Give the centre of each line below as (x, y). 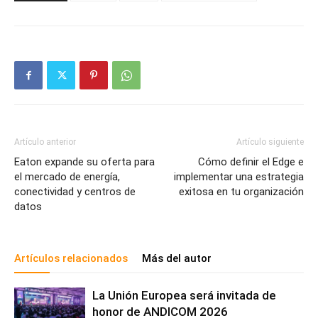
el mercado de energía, (67, 177)
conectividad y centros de (75, 192)
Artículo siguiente (270, 142)
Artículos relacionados (71, 259)
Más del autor (177, 259)
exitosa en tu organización (241, 192)
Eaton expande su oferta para (84, 162)
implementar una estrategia (239, 177)
